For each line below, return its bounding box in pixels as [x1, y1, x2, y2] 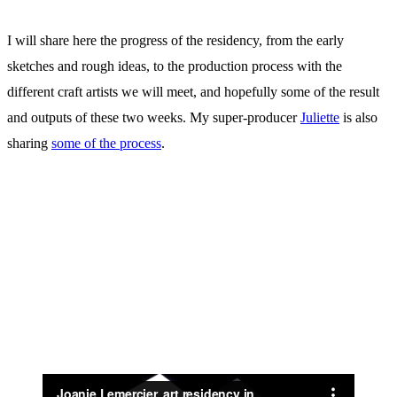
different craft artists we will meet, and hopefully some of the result [7, 84, 379, 100]
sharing [7, 136, 51, 152]
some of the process [51, 136, 161, 152]
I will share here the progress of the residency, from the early [7, 33, 344, 49]
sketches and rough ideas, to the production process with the [7, 58, 342, 74]
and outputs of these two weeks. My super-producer [7, 110, 300, 126]
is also [339, 110, 378, 126]
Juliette [300, 110, 339, 126]
